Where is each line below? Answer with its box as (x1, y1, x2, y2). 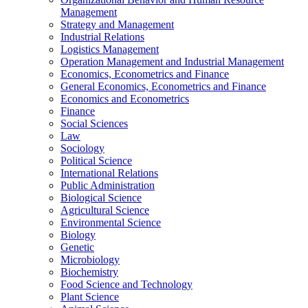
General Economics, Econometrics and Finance (60, 80, 266, 92)
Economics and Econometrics (60, 92, 189, 104)
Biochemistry (60, 265, 118, 278)
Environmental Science (60, 216, 161, 228)
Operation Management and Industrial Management (60, 55, 284, 67)
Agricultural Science (60, 203, 149, 216)
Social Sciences (60, 117, 128, 129)
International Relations (60, 166, 158, 179)
